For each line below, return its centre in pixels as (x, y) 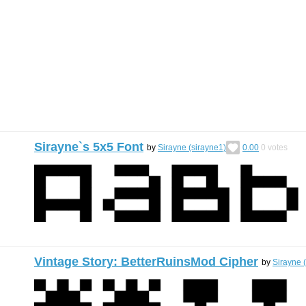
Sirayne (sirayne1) (192, 147)
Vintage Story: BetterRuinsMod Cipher (146, 262)
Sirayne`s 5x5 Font (89, 147)
